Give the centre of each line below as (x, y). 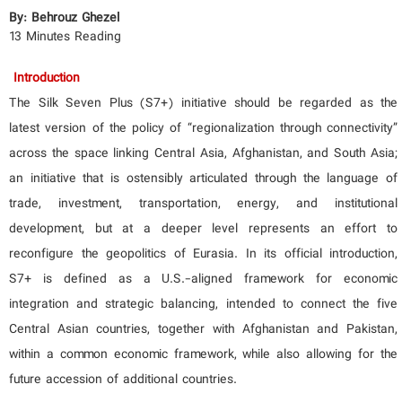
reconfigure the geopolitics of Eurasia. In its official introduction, (203, 254)
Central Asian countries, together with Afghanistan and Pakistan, (203, 330)
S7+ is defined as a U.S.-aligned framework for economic (203, 280)
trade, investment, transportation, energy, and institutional (203, 204)
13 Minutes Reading (65, 37)
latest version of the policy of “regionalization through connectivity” (203, 129)
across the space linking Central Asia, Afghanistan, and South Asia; (203, 154)
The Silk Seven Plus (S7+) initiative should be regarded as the (203, 104)
